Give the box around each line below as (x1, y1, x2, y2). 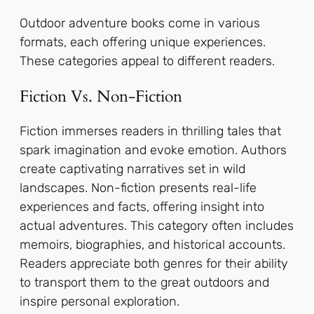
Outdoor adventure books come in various (20, 15, 260, 31)
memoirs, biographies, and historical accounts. (20, 236, 285, 252)
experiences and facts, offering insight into (20, 198, 264, 214)
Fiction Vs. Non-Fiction (20, 85, 182, 107)
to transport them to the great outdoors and (20, 274, 269, 290)
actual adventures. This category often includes (20, 217, 294, 233)
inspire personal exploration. (20, 293, 179, 309)
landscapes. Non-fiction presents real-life (20, 179, 257, 196)
